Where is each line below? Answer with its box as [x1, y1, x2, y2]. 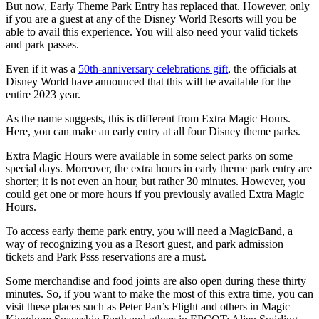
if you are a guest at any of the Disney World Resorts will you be [6, 13, 296, 26]
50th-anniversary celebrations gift [78, 63, 228, 75]
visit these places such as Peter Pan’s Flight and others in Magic [6, 300, 290, 313]
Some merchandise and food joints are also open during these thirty [6, 275, 306, 288]
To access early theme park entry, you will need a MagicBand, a [6, 225, 293, 238]
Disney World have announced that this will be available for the [6, 75, 291, 88]
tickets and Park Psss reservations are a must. [6, 251, 206, 263]
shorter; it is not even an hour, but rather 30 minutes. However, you [6, 175, 305, 188]
